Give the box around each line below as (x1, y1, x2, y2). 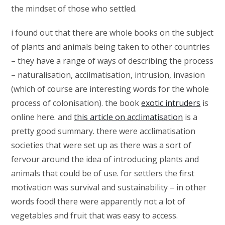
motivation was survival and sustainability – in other (11, 182, 207, 193)
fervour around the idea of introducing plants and (11, 154, 199, 165)
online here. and (11, 111, 74, 123)
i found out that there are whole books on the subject (11, 27, 214, 38)
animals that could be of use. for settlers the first (11, 168, 195, 179)
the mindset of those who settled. (11, 3, 139, 14)
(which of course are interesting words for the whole (11, 83, 209, 94)
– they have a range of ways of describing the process (11, 55, 214, 66)
